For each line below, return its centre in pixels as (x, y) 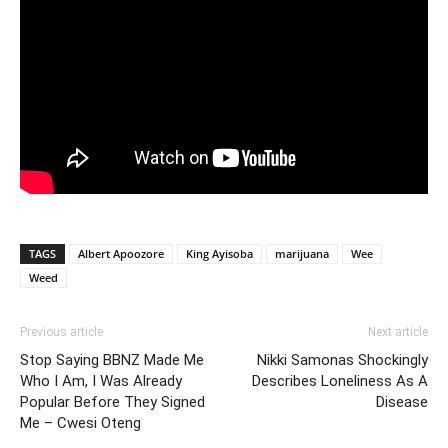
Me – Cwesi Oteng (80, 422)
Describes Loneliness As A (340, 380)
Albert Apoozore (121, 253)
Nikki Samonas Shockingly (342, 359)
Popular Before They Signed (112, 401)
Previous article (61, 331)
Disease (402, 401)
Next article (398, 331)
